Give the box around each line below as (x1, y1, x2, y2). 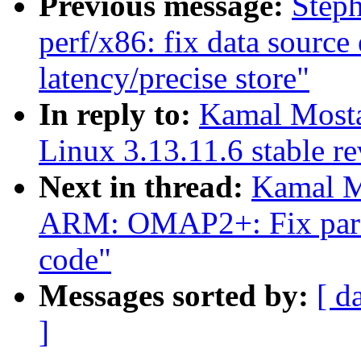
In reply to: (39, 97, 199, 132)
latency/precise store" (39, 60, 309, 96)
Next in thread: (39, 169, 251, 205)
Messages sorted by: (39, 278, 317, 313)
